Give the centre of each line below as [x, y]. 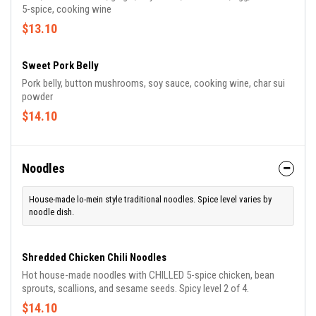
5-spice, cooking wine [67, 10]
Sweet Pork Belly [60, 66]
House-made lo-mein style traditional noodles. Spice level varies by [150, 200]
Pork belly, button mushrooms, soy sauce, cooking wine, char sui [153, 84]
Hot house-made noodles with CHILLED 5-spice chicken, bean [148, 275]
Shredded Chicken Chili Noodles [94, 258]
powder [37, 97]
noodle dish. [51, 212]
